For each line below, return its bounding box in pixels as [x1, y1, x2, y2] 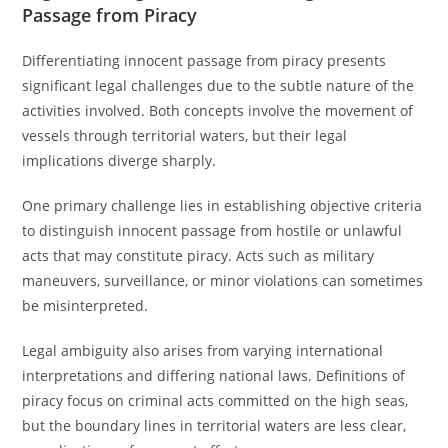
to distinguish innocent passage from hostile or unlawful [22, 221, 403, 240]
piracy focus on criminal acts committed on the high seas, [22, 391, 409, 410]
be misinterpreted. [22, 296, 149, 315]
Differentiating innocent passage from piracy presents [22, 51, 387, 70]
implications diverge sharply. [22, 151, 217, 170]
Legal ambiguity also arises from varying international [22, 341, 384, 360]
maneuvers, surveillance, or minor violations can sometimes [22, 271, 424, 290]
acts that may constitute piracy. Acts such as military [22, 246, 375, 265]
